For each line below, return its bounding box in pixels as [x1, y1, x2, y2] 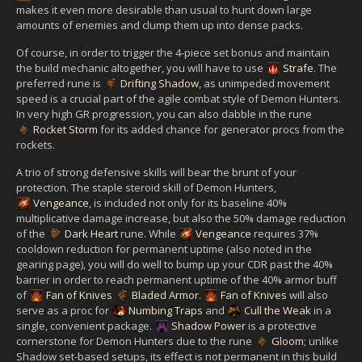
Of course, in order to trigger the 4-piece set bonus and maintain [16, 44, 330, 60]
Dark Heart [65, 225, 118, 241]
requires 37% [251, 225, 318, 241]
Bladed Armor [132, 287, 199, 302]
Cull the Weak [244, 302, 311, 318]
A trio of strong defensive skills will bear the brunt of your [16, 164, 297, 179]
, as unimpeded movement [199, 75, 330, 90]
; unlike [304, 333, 339, 348]
